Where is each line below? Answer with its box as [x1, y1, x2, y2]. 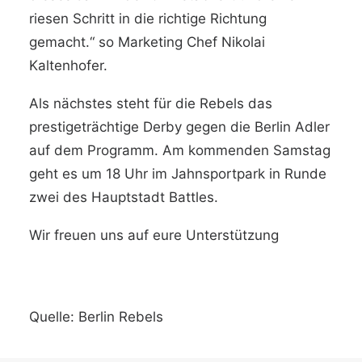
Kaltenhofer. [29, 57, 107, 74]
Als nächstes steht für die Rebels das [29, 95, 272, 112]
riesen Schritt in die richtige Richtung [29, 11, 267, 27]
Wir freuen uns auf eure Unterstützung [29, 227, 279, 243]
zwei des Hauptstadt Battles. [29, 189, 218, 205]
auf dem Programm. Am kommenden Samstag [29, 142, 330, 158]
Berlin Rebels [78, 309, 163, 325]
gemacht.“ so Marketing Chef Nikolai [29, 34, 265, 50]
